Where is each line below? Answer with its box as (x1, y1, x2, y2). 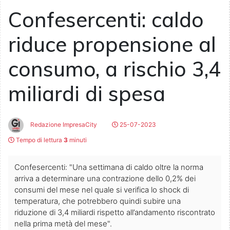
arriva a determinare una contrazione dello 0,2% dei (14, 174, 196, 184)
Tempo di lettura (14, 136, 64, 144)
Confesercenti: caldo (8, 7, 204, 33)
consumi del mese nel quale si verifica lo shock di (14, 185, 189, 195)
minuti (68, 136, 87, 144)
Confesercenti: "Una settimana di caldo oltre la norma (14, 162, 203, 172)
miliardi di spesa (8, 81, 165, 107)
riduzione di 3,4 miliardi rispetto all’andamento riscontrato (14, 207, 215, 218)
